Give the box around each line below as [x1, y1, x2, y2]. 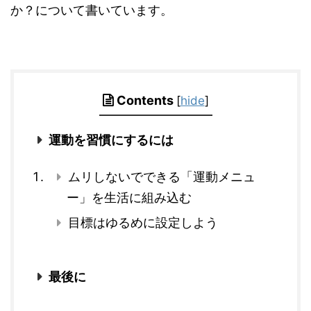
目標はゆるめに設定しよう [67, 215, 218, 230]
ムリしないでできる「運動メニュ [67, 169, 255, 184]
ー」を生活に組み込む [67, 190, 192, 205]
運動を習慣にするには [48, 133, 174, 147]
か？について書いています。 [10, 3, 173, 17]
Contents [116, 93, 174, 108]
